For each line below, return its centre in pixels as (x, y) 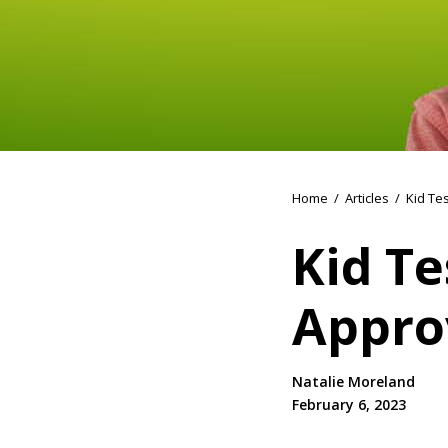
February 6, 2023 (349, 404)
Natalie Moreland (353, 381)
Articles (367, 197)
